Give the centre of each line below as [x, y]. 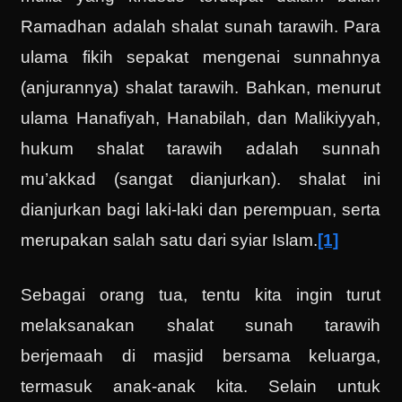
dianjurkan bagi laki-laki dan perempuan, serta [201, 210]
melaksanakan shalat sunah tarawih [201, 325]
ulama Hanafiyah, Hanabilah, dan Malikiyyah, [201, 118]
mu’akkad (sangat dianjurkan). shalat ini [201, 179]
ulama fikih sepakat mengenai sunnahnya [201, 57]
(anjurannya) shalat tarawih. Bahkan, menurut [201, 88]
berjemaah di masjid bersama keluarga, [201, 355]
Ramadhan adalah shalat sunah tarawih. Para [201, 27]
